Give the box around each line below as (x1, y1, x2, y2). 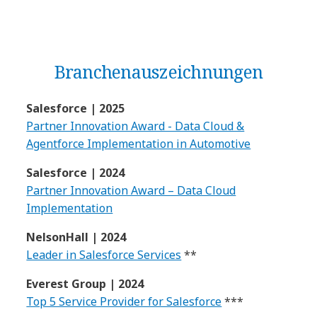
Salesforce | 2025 (26, 100, 125, 116)
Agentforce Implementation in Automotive (26, 135, 251, 151)
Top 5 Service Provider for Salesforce (26, 293, 222, 309)
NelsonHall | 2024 (26, 229, 127, 245)
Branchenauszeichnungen (54, 59, 263, 83)
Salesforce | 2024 (26, 164, 125, 180)
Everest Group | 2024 (26, 275, 144, 292)
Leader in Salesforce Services (26, 246, 182, 263)
